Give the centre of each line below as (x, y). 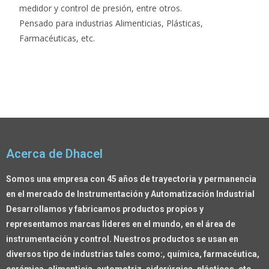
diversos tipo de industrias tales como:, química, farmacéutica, (133, 254)
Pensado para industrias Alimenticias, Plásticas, (111, 23)
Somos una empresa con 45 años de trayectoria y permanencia (131, 179)
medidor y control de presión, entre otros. (101, 8)
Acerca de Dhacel (54, 154)
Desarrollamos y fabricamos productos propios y (105, 209)
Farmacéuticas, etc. (57, 38)
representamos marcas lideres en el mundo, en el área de (121, 224)
